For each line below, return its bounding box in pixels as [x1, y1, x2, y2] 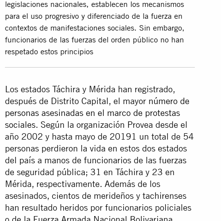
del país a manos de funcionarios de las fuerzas [5, 154, 186, 165]
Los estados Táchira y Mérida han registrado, [5, 83, 175, 94]
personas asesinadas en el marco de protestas [5, 107, 180, 118]
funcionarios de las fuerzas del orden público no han [5, 34, 184, 44]
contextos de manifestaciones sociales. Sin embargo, [5, 22, 184, 33]
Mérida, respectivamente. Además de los [5, 178, 160, 189]
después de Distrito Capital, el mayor [5, 95, 148, 106]
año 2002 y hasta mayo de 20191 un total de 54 [5, 131, 194, 142]
